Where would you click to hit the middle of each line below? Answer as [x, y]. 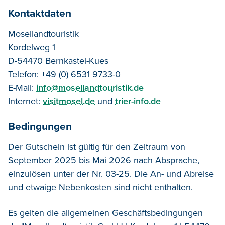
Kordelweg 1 [32, 47]
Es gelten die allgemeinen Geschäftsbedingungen [105, 213]
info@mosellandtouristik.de [90, 88]
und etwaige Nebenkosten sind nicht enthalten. [100, 187]
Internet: [25, 101]
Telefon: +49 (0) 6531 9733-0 [64, 74]
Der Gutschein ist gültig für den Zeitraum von [97, 146]
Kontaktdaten [40, 13]
